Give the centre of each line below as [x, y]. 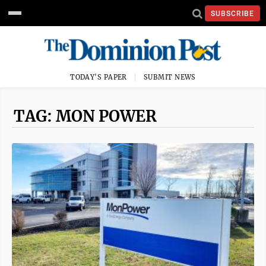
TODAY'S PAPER [99, 77]
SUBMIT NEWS [170, 77]
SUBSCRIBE [232, 13]
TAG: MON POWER [85, 116]
